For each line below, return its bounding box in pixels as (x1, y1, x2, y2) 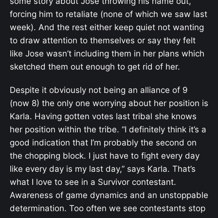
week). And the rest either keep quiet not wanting (10, 22, 204, 32)
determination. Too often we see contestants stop (10, 203, 205, 213)
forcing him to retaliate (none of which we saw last (10, 9, 207, 19)
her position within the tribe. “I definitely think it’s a (10, 125, 206, 134)
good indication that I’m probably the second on (10, 138, 197, 147)
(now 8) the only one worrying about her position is (10, 98, 208, 108)
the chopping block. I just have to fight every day (10, 151, 200, 161)
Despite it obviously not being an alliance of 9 (10, 85, 188, 95)
